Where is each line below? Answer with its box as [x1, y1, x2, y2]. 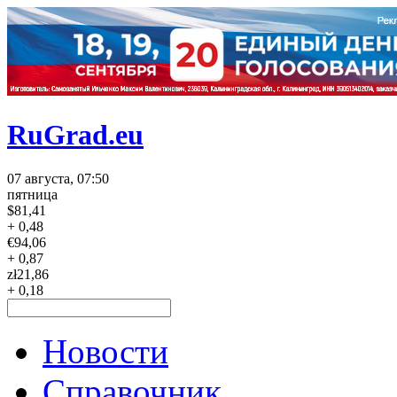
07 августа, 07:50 [7, 170, 109, 186]
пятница [7, 186, 58, 202]
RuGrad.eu [7, 119, 144, 152]
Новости [43, 331, 168, 370]
